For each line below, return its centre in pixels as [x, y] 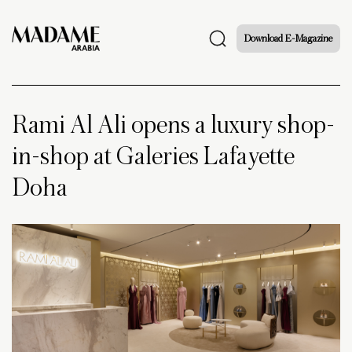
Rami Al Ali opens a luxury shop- [173, 125]
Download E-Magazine [288, 38]
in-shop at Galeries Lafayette [153, 156]
